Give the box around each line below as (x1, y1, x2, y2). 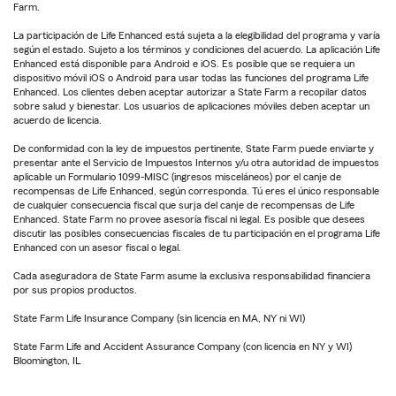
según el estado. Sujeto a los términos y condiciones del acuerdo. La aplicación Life (13, 44, 380, 56)
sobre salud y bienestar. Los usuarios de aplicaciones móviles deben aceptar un (13, 101, 369, 112)
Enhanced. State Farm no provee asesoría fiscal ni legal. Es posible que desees (13, 214, 365, 225)
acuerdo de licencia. (13, 115, 102, 126)
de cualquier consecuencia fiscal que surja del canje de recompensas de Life (13, 200, 354, 211)
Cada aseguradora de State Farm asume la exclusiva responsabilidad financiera (13, 270, 370, 282)
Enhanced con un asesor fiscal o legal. (13, 242, 181, 254)
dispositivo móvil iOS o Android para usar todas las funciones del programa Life (13, 72, 369, 84)
